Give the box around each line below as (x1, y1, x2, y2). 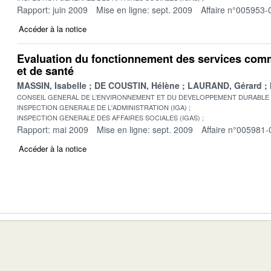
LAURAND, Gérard (188, 79, 262, 91)
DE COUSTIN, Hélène (94, 79, 180, 91)
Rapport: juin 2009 (17, 3, 88, 16)
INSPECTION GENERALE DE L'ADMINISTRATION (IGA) (17, 102, 187, 112)
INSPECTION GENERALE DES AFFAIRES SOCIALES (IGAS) (17, 112, 200, 122)
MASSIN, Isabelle (17, 79, 87, 91)
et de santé (17, 62, 74, 79)
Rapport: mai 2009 (17, 123, 88, 135)
